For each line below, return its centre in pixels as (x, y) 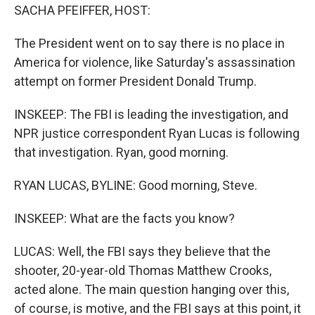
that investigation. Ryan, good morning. (121, 152)
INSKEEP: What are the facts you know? (124, 218)
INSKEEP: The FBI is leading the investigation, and (151, 114)
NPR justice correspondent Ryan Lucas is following (157, 133)
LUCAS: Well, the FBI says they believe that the (142, 251)
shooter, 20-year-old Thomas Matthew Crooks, (143, 270)
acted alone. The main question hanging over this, (152, 289)
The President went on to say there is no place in (149, 43)
